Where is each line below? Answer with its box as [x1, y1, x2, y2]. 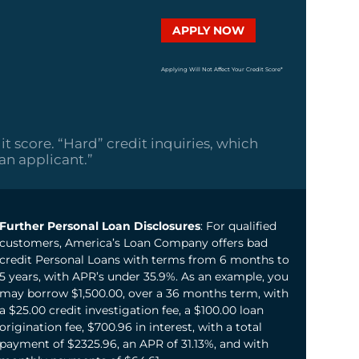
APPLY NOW [172, 22, 244, 38]
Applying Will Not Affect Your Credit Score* [161, 65, 283, 73]
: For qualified [200, 219, 276, 234]
